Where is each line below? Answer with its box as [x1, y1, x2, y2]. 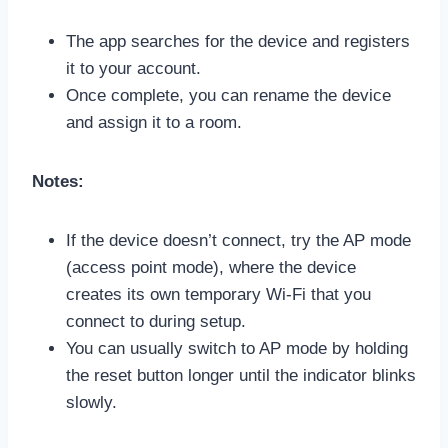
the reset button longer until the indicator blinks [66, 365, 416, 385]
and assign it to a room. [66, 112, 242, 132]
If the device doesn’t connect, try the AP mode [66, 230, 411, 250]
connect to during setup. [66, 311, 246, 331]
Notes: [32, 171, 84, 191]
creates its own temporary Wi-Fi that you [66, 284, 371, 304]
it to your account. [66, 58, 201, 78]
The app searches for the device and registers [66, 31, 410, 51]
